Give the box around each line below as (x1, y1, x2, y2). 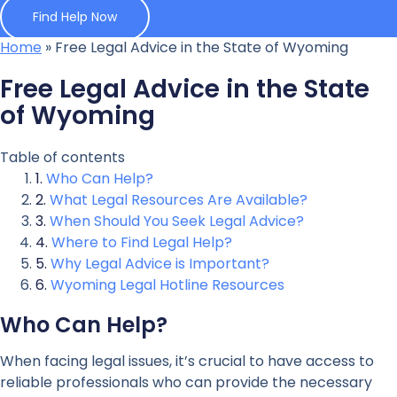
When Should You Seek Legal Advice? (50, 211, 304, 231)
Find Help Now (33, 8, 117, 26)
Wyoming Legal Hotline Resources (51, 275, 284, 295)
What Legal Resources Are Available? (50, 190, 307, 210)
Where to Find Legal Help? (51, 232, 232, 253)
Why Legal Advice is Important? (51, 253, 269, 274)
